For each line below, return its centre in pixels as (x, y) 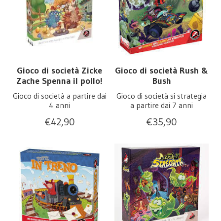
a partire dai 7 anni (162, 105)
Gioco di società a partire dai (59, 96)
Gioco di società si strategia (162, 96)
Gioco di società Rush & (162, 71)
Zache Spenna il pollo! (59, 81)
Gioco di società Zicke (59, 71)
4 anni (59, 105)
